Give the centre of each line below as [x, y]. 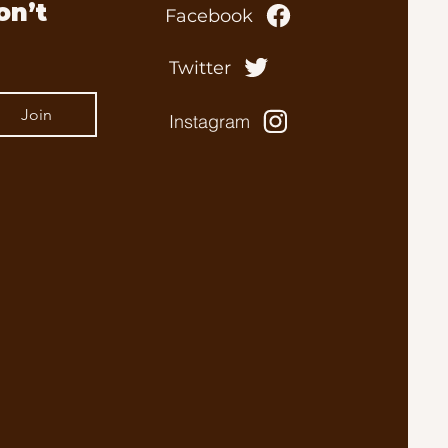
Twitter [200, 67]
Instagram [209, 122]
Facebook [209, 15]
